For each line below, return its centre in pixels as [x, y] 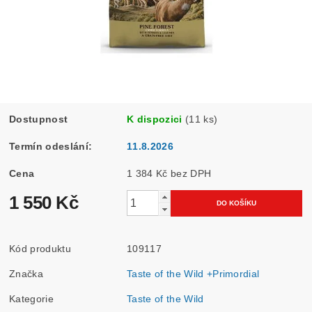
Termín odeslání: [51, 146]
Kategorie [31, 298]
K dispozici [155, 119]
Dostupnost [39, 119]
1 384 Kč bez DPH [191, 173]
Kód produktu [40, 248]
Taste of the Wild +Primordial [193, 273]
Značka [26, 273]
